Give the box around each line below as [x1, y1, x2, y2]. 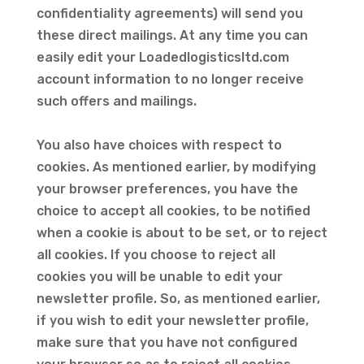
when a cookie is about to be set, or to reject [36, 225, 327, 240]
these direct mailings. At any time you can [36, 28, 308, 43]
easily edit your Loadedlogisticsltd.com [36, 50, 289, 65]
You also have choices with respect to [36, 137, 282, 153]
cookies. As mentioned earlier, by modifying [36, 159, 316, 175]
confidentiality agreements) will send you [36, 6, 303, 21]
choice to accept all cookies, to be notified [36, 203, 310, 219]
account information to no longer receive [36, 71, 304, 87]
